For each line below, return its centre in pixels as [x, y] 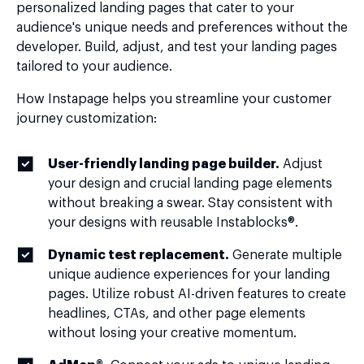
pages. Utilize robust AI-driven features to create [197, 294]
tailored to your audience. [94, 67]
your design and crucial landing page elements [190, 184]
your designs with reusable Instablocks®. [173, 223]
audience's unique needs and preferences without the [182, 28]
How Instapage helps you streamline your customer [174, 99]
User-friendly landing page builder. [164, 164]
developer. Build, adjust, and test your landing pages [177, 47]
